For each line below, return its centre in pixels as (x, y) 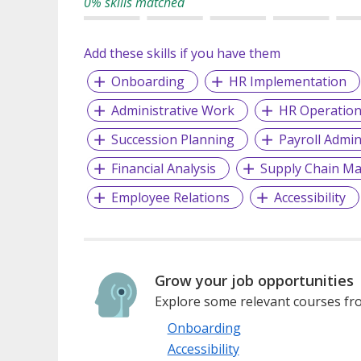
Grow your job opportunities (254, 280)
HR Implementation (287, 81)
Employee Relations (170, 197)
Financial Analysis (163, 168)
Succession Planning (172, 139)
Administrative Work (172, 110)
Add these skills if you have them (182, 53)
